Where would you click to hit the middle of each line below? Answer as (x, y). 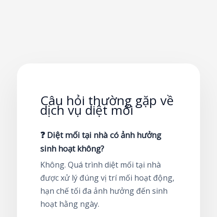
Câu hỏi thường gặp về (107, 100)
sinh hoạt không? (72, 148)
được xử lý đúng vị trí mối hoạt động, (107, 178)
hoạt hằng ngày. (70, 204)
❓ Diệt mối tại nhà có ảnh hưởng (101, 135)
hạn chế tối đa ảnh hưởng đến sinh (104, 191)
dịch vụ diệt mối (87, 110)
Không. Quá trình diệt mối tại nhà (101, 164)
